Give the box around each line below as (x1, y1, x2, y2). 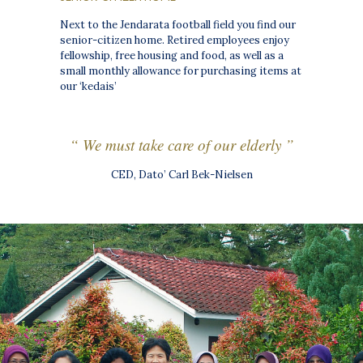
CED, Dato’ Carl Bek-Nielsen (110, 168, 253, 182)
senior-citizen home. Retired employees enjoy (60, 33, 290, 48)
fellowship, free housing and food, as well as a (60, 49, 284, 63)
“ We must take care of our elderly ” (69, 135, 294, 156)
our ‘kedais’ (60, 79, 117, 94)
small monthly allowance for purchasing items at (60, 64, 302, 79)
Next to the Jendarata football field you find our (60, 18, 297, 32)
